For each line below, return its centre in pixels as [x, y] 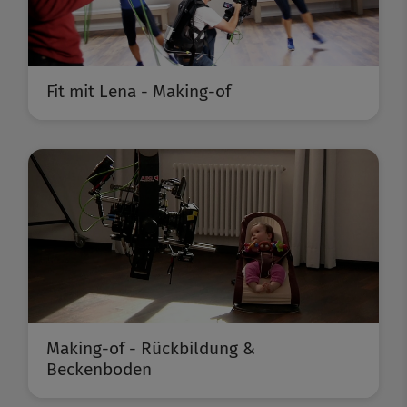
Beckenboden [99, 370]
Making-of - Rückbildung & [151, 349]
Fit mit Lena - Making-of [139, 92]
